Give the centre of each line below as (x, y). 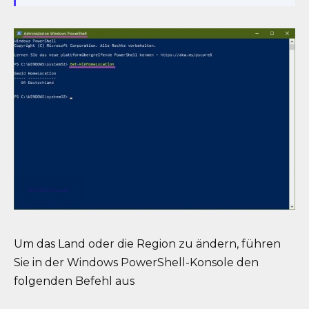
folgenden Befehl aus (74, 281)
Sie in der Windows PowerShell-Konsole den (136, 262)
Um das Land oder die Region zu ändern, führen (147, 243)
